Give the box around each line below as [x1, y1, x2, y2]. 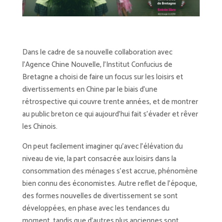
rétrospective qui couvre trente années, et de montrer [22, 96, 198, 109]
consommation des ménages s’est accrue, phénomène [22, 165, 198, 178]
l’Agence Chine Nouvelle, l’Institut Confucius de [22, 58, 172, 71]
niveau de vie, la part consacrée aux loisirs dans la [22, 153, 176, 166]
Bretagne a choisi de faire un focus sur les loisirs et [22, 71, 183, 84]
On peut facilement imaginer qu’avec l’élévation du [22, 140, 183, 153]
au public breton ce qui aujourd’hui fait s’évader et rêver [22, 108, 198, 121]
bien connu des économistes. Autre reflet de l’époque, [22, 177, 197, 190]
